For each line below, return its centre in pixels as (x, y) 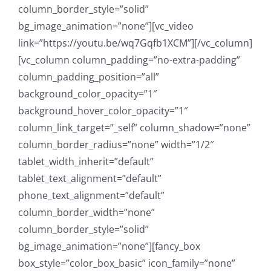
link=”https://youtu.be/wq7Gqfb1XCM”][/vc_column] (135, 43)
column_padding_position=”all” (89, 77)
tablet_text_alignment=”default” (90, 179)
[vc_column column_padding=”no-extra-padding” (129, 60)
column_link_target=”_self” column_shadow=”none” (134, 128)
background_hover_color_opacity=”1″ (103, 111)
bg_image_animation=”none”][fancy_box (109, 247)
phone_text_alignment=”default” (91, 196)
